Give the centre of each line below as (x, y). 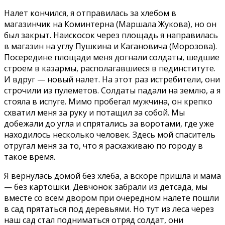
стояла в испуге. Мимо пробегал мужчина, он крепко (108, 101)
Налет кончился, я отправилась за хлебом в (90, 13)
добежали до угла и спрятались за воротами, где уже (109, 123)
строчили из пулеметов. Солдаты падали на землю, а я (112, 90)
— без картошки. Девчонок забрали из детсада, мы (106, 187)
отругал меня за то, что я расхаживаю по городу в (103, 145)
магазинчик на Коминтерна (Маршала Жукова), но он (110, 24)
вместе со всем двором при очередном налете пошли (111, 198)
